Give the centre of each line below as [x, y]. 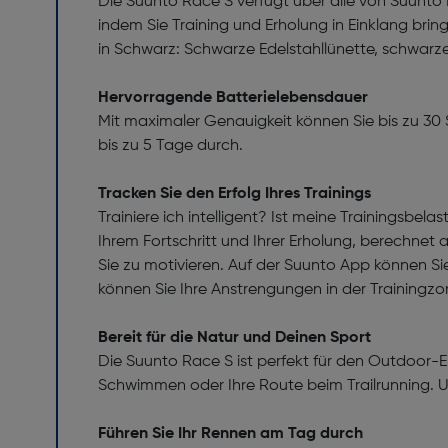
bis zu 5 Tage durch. [170, 146]
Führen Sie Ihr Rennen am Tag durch [232, 434]
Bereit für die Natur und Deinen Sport [236, 338]
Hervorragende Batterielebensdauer [235, 98]
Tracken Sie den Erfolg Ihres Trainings [234, 194]
